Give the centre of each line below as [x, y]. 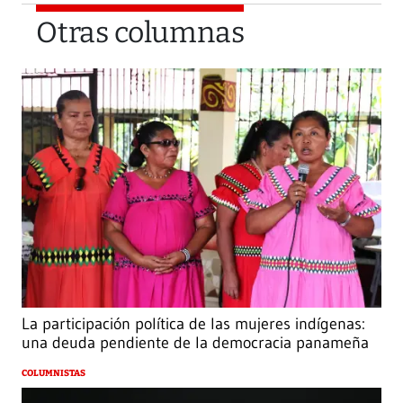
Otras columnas [140, 32]
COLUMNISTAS [54, 374]
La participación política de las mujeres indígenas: [193, 324]
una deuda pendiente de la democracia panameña [195, 343]
